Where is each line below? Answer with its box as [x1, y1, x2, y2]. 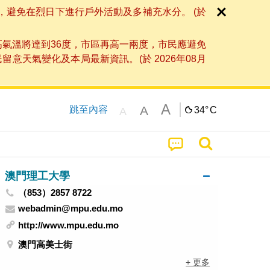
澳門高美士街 [18, 239, 73, 250]
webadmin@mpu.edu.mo [18, 202, 124, 213]
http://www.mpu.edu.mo [18, 220, 119, 231]
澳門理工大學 [4, 169, 70, 182]
